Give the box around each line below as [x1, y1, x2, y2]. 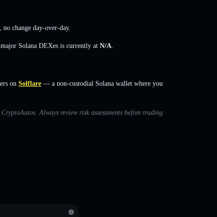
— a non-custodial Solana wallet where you [41, 79, 163, 87]
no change [3, 24, 31, 31]
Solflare [18, 79, 41, 87]
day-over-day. [31, 24, 71, 31]
